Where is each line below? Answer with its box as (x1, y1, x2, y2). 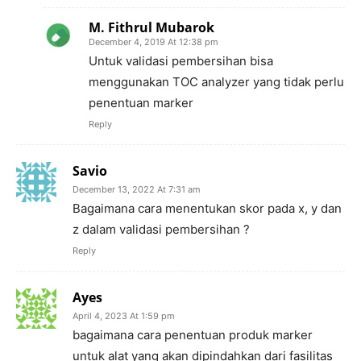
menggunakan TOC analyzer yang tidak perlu (89, 74, 344, 90)
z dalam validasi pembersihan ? (73, 222, 250, 238)
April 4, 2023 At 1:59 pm (73, 310, 175, 322)
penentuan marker (89, 95, 193, 111)
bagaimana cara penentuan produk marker (73, 327, 313, 343)
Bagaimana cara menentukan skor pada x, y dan (73, 201, 342, 217)
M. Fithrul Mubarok (89, 19, 214, 37)
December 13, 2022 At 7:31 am (73, 184, 201, 196)
